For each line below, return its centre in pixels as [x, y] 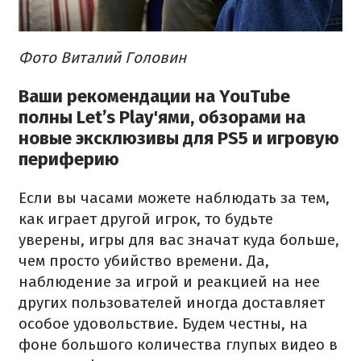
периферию [69, 159]
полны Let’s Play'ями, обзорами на [162, 117]
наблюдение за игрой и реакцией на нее [169, 282]
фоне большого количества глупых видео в [178, 345]
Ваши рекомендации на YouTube [154, 96]
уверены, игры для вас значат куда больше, [179, 240]
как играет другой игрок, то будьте [146, 219]
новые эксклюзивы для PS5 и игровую [179, 138]
